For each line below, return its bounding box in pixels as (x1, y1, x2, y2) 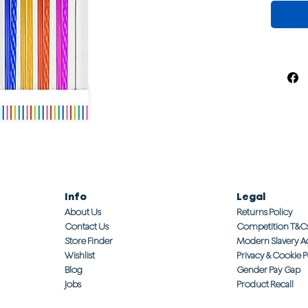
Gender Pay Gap (236, 264, 300, 275)
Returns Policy (236, 206, 293, 217)
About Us (65, 206, 101, 217)
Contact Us (65, 221, 109, 232)
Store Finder (65, 235, 113, 246)
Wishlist (65, 250, 95, 261)
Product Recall (236, 278, 294, 289)
